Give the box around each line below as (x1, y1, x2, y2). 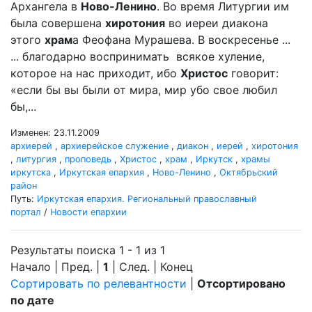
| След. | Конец (109, 260, 193, 274)
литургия (16, 154, 56, 164)
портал (10, 207, 41, 217)
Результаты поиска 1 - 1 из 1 (10, 243, 165, 257)
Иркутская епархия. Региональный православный (37, 194, 257, 204)
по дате (10, 293, 54, 307)
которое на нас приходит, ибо (10, 66, 180, 80)
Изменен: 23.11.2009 (10, 127, 100, 138)
